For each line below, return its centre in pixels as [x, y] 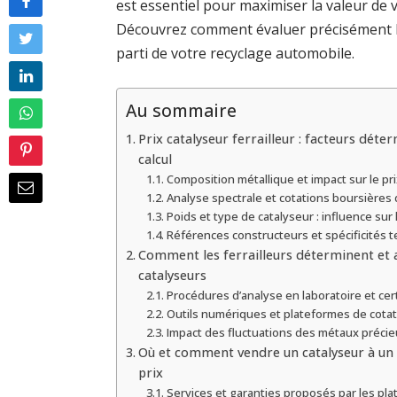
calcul [156, 159]
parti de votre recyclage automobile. [236, 54]
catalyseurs [173, 275]
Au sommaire [182, 111]
